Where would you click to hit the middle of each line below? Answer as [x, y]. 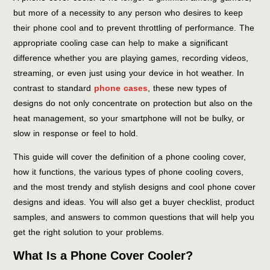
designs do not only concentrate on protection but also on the [133, 103]
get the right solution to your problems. [89, 232]
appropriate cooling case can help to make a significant [121, 43]
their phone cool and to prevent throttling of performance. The [134, 28]
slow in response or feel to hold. [77, 133]
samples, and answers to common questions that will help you [134, 217]
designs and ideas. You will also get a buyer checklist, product [134, 202]
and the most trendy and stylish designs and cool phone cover [135, 187]
